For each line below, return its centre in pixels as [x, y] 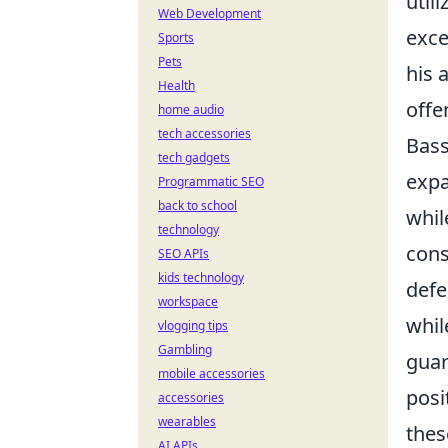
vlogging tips [193, 325]
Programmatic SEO [211, 181]
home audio [191, 109]
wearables [187, 421]
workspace [188, 301]
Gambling [185, 349]
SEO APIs [183, 253]
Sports [176, 37]
